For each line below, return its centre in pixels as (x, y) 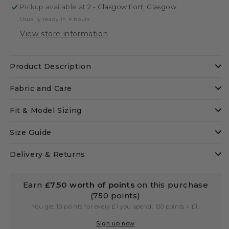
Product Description (51, 66)
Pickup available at (54, 7)
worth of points (101, 185)
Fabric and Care (41, 88)
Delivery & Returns (48, 154)
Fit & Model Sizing (46, 110)
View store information (64, 34)
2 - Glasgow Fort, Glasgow (132, 7)
